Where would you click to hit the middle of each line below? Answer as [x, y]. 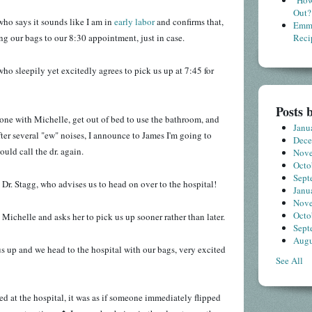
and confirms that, [189, 21]
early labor [134, 21]
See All [289, 261]
